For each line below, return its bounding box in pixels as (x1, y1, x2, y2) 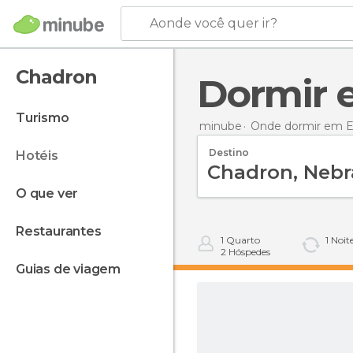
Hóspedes (226, 246, 270, 258)
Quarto (224, 234, 260, 246)
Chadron (16, 65, 97, 88)
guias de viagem (24, 262, 121, 277)
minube (199, 118, 242, 133)
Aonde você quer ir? (149, 16, 277, 31)
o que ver (26, 186, 79, 201)
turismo (24, 110, 69, 125)
